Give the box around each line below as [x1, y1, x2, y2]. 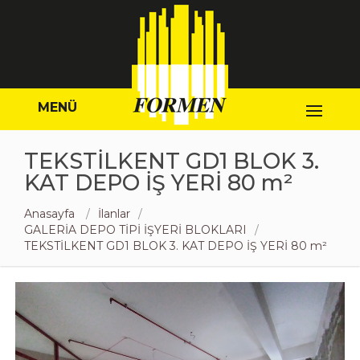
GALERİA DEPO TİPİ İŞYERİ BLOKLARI [24, 223, 247, 237]
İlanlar [98, 207, 130, 221]
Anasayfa [24, 207, 78, 221]
